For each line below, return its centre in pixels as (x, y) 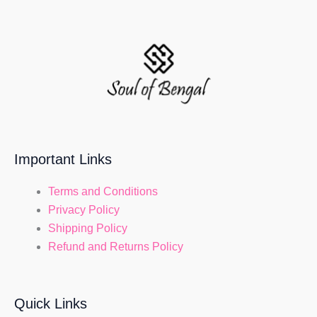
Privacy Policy (84, 210)
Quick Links (51, 303)
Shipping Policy (88, 229)
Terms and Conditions (103, 192)
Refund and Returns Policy (116, 247)
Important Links (63, 159)
